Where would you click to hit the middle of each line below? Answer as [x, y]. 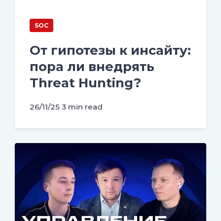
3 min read [82, 107]
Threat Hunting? [85, 82]
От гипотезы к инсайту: [110, 50]
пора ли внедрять [92, 66]
